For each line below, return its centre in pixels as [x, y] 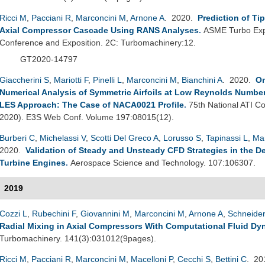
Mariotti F [71, 80]
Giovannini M [105, 213]
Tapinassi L [227, 138]
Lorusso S [182, 138]
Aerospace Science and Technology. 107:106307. [163, 162]
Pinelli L [107, 80]
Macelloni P [152, 259]
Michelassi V [63, 138]
